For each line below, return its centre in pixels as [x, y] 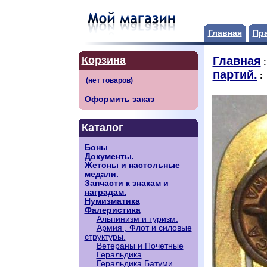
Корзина [103, 60]
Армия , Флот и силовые [144, 228]
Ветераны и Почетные [140, 246]
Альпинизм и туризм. [137, 219]
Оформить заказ [119, 99]
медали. [101, 174]
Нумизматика [112, 201]
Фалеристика [112, 210]
